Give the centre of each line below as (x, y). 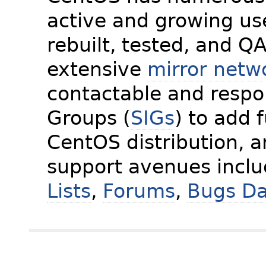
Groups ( (89, 118)
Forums (139, 191)
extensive (97, 69)
